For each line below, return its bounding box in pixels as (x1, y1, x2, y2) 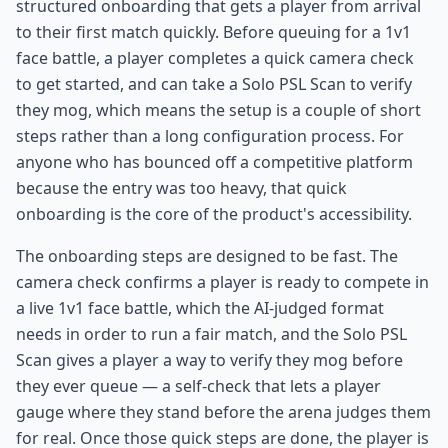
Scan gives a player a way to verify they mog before (16, 348, 403, 371)
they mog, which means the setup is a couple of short (16, 98, 421, 121)
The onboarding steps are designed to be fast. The (16, 244, 398, 267)
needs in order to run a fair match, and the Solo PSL (16, 322, 407, 345)
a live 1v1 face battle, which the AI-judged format (16, 296, 384, 319)
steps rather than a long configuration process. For (16, 124, 404, 147)
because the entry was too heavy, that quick (16, 176, 347, 199)
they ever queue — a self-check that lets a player (16, 374, 381, 397)
